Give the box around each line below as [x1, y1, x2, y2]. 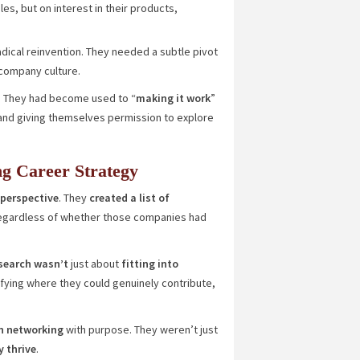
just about [67, 256, 119, 271]
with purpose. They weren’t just [63, 322, 218, 337]
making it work [135, 91, 211, 105]
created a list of [86, 190, 170, 205]
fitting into [118, 256, 178, 271]
